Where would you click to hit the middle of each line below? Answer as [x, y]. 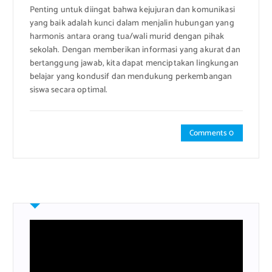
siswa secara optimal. [69, 90]
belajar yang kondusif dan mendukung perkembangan [131, 77]
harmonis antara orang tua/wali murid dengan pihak [127, 37]
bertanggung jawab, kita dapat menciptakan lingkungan [134, 64]
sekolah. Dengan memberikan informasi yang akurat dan [135, 50]
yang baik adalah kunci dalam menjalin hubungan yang [132, 24]
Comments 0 [212, 133]
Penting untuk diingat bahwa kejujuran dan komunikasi [132, 10]
